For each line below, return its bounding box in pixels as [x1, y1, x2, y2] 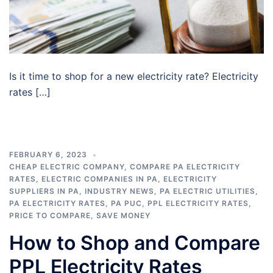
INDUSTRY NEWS [85, 186, 154, 196]
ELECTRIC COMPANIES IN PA [41, 174, 158, 184]
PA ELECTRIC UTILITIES [160, 186, 255, 196]
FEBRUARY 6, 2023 [9, 150, 87, 160]
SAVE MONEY [96, 211, 151, 221]
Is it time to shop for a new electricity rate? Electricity [9, 70, 258, 83]
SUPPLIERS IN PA [9, 186, 79, 196]
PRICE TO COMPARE [9, 211, 91, 221]
